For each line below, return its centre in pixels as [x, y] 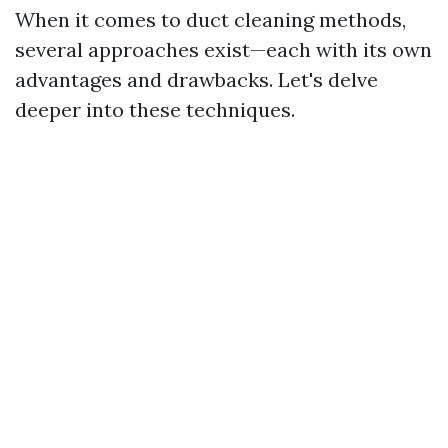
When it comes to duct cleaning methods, [210, 19]
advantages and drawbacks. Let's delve [196, 79]
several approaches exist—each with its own [223, 49]
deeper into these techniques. [155, 109]
